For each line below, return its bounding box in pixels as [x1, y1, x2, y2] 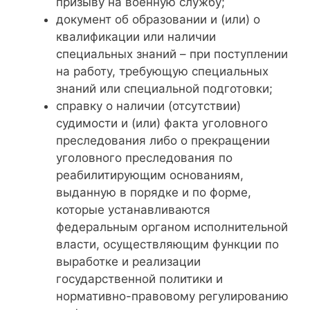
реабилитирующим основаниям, [56, 168, 244, 183]
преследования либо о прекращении [56, 134, 270, 148]
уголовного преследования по [56, 151, 232, 165]
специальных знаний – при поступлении [56, 47, 288, 62]
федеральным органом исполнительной [56, 220, 288, 235]
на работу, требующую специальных [56, 64, 268, 79]
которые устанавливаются [56, 203, 210, 217]
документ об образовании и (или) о [56, 12, 260, 27]
